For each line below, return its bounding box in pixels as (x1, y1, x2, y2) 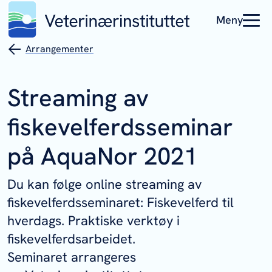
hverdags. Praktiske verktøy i (7, 212, 180, 229)
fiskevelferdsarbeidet (7, 230, 132, 248)
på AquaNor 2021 (7, 140, 197, 172)
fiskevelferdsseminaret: (7, 194, 147, 211)
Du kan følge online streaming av (7, 175, 202, 193)
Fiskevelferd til (147, 194, 234, 211)
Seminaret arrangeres (7, 248, 136, 266)
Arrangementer (25, 42, 93, 55)
